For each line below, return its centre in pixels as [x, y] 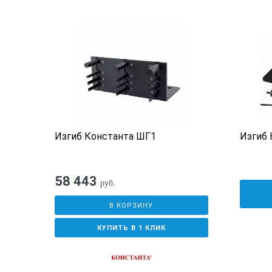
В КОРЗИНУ [131, 206]
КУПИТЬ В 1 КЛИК [131, 228]
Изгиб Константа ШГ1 [105, 137]
